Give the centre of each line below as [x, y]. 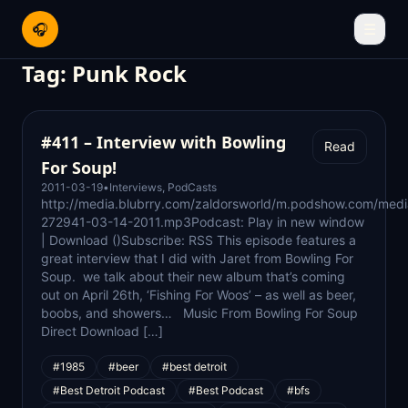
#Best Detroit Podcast [109, 390]
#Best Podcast [226, 390]
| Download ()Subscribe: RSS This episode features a [199, 240]
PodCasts [192, 187]
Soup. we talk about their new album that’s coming [193, 276]
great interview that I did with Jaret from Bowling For [197, 258]
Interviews [136, 187]
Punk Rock [129, 73]
